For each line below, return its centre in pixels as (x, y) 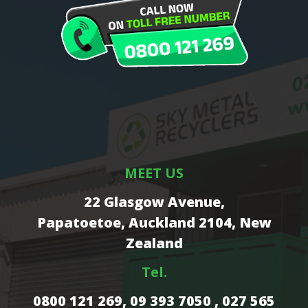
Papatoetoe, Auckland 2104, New (154, 223)
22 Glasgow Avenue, (154, 202)
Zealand (154, 243)
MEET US (154, 173)
